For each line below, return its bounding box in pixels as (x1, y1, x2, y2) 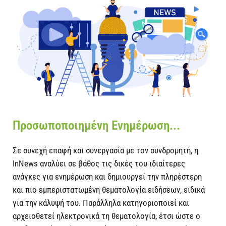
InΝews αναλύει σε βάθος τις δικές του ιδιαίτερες (13, 158, 185, 169)
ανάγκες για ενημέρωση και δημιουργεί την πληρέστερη (13, 172, 202, 182)
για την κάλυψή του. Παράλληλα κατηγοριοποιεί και (13, 198, 189, 208)
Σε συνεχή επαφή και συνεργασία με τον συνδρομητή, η (13, 145, 198, 156)
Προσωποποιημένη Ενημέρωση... (13, 118, 180, 133)
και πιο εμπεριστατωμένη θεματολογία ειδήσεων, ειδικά (13, 185, 205, 195)
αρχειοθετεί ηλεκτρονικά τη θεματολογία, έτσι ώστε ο (13, 211, 200, 221)
